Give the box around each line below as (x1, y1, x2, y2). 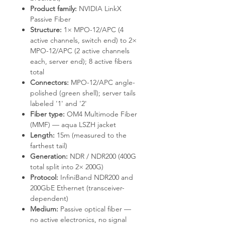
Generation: (30, 151, 68, 161)
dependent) (30, 193, 68, 203)
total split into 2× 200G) (30, 162, 103, 171)
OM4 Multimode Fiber (65, 109, 137, 119)
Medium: (30, 204, 58, 213)
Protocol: (30, 172, 58, 182)
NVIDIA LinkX (77, 4, 122, 13)
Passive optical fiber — (58, 204, 131, 213)
